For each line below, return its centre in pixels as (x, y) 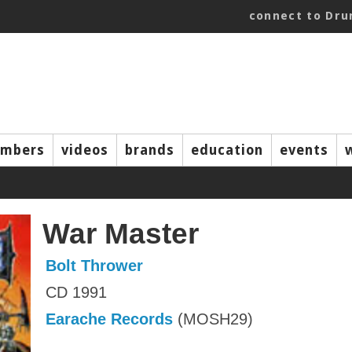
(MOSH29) (213, 319)
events (304, 150)
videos (85, 150)
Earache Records (109, 319)
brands (150, 150)
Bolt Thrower (94, 266)
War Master (121, 233)
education (227, 150)
